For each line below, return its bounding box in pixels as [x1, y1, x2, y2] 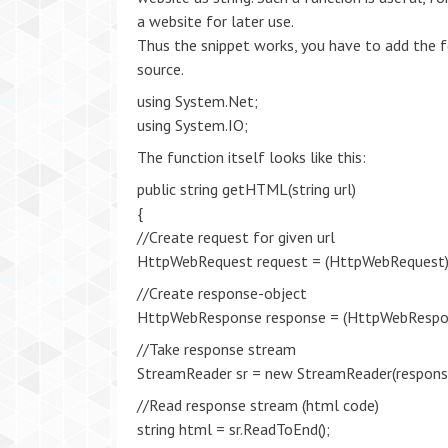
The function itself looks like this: [137, 147, 366, 167]
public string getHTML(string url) [137, 179, 356, 199]
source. [137, 59, 184, 79]
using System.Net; [137, 91, 258, 111]
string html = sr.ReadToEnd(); [137, 419, 330, 439]
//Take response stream [137, 339, 296, 359]
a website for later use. [137, 11, 294, 31]
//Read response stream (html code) [137, 395, 379, 415]
